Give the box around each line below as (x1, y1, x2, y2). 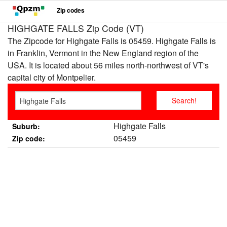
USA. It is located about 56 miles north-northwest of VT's (8, 59, 209, 71)
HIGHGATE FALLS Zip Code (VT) (8, 22, 144, 34)
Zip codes (57, 6, 85, 15)
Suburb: (12, 121, 40, 131)
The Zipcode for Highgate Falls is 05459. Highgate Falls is (8, 35, 216, 47)
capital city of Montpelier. (8, 71, 96, 83)
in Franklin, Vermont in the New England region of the (8, 47, 199, 59)
